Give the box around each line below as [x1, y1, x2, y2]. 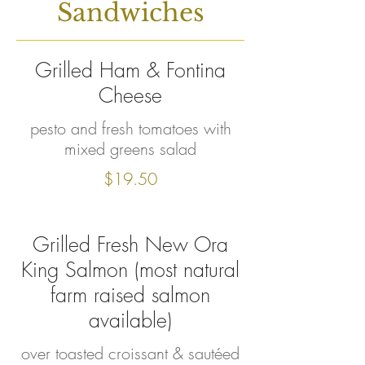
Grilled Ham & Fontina [35, 56, 226, 84]
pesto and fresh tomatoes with [29, 117, 231, 139]
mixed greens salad [64, 138, 196, 160]
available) [89, 306, 172, 334]
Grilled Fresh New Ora [33, 231, 228, 258]
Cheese [99, 81, 162, 109]
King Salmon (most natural [21, 256, 240, 284]
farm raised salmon [51, 281, 210, 309]
